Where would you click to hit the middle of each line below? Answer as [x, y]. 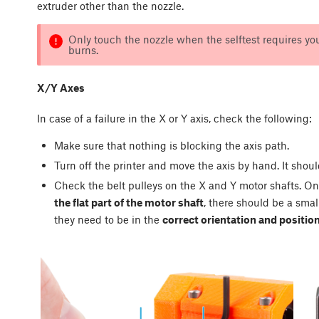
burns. [83, 50]
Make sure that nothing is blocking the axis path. [173, 145]
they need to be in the [108, 220]
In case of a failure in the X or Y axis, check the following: [176, 118]
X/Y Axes [61, 88]
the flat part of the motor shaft [129, 203]
